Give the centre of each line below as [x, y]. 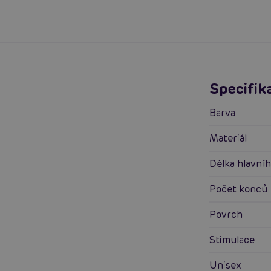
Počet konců [242, 189]
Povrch [230, 215]
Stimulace [235, 240]
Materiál [233, 139]
